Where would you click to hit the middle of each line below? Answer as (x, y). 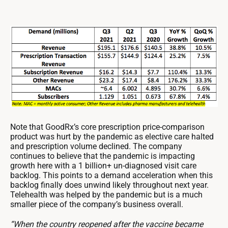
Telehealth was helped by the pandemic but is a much (106, 195)
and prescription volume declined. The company (96, 147)
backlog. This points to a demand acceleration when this (111, 176)
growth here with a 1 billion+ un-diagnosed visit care (103, 166)
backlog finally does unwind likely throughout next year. (109, 185)
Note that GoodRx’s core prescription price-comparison (107, 127)
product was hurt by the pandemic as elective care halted (112, 137)
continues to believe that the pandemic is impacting (103, 156)
